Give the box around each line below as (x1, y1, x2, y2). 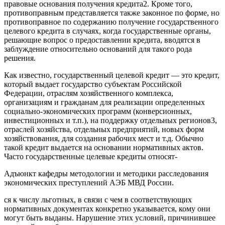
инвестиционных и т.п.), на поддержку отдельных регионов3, (4, 116, 217, 125)
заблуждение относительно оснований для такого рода (4, 45, 192, 54)
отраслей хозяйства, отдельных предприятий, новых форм (4, 125, 204, 134)
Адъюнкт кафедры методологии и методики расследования (4, 169, 208, 178)
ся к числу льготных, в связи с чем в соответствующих (4, 195, 192, 204)
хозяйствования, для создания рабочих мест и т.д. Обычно (4, 134, 203, 143)
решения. (4, 54, 36, 63)
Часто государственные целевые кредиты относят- (4, 152, 177, 161)
